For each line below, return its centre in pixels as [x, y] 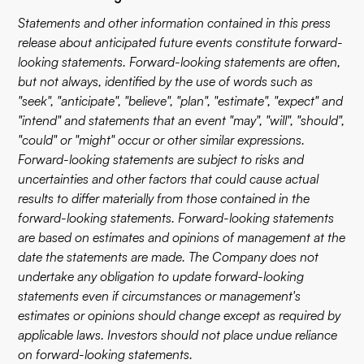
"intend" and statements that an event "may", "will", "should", [182, 120]
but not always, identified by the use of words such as [166, 81]
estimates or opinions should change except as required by [180, 315]
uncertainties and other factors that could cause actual [169, 179]
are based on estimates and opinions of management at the [182, 237]
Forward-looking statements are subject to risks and [161, 159]
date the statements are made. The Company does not [169, 257]
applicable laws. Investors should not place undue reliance [178, 335]
